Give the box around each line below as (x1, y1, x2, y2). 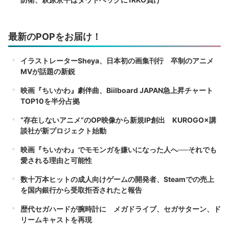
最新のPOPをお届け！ (8, 31, 101, 42)
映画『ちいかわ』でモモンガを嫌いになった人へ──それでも (20, 145, 217, 154)
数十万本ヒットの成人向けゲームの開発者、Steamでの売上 (20, 175, 214, 184)
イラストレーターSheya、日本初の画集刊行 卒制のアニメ (20, 56, 214, 65)
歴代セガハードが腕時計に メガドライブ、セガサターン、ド (20, 204, 221, 214)
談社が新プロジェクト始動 (20, 126, 106, 135)
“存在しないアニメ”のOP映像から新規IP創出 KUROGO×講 (20, 116, 216, 125)
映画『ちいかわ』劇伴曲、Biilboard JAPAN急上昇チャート (20, 86, 213, 95)
